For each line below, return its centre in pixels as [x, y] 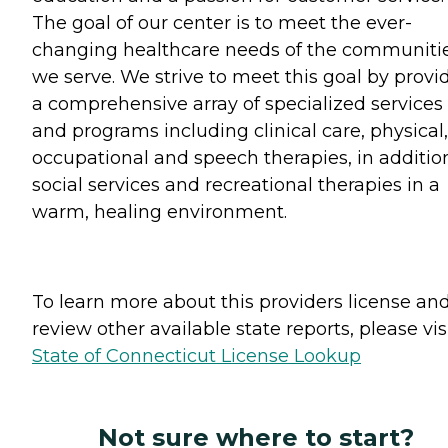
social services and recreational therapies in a [236, 185]
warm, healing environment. [159, 212]
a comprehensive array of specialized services [237, 104]
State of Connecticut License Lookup [196, 356]
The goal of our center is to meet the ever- [222, 23]
